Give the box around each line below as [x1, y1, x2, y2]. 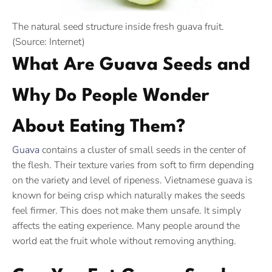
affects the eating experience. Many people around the [12, 219, 240, 233]
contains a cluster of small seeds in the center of [39, 143, 246, 157]
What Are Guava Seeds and [12, 56, 250, 74]
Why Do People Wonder [12, 87, 209, 105]
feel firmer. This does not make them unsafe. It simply [12, 204, 241, 217]
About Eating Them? [12, 118, 185, 136]
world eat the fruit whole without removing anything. [12, 234, 236, 248]
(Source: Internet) [12, 35, 85, 49]
